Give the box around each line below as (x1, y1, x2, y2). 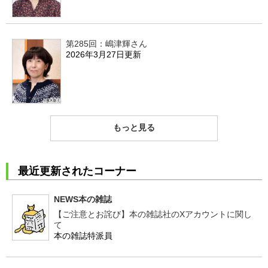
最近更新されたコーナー (18, 165, 136, 177)
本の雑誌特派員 (54, 230, 112, 240)
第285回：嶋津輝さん (66, 38, 147, 48)
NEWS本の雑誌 (54, 194, 112, 204)
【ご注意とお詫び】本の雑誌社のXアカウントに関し (54, 209, 252, 219)
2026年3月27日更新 (66, 49, 141, 59)
